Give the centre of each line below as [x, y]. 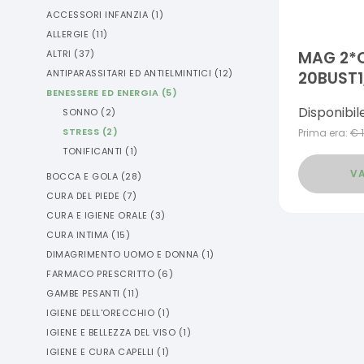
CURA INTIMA [78, 235]
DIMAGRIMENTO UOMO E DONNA [123, 254]
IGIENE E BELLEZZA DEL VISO [111, 332]
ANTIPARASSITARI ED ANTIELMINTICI [129, 73]
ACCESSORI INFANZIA [97, 15]
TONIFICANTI [93, 151]
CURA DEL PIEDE [83, 196]
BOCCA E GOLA [82, 176]
